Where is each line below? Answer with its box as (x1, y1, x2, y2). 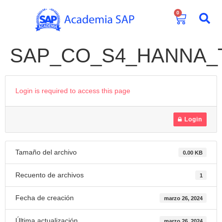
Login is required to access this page (15, 87, 130, 95)
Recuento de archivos (15, 171, 84, 179)
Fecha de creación (15, 194, 74, 202)
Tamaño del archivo (15, 148, 77, 156)
